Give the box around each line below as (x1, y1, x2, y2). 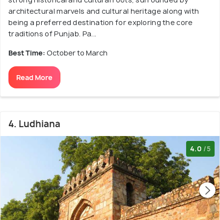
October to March (47, 48, 108, 58)
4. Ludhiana (8, 118, 60, 131)
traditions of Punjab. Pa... (8, 29, 97, 39)
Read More (16, 73, 53, 82)
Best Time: (8, 48, 47, 58)
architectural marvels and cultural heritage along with (8, 6, 199, 16)
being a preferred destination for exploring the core (8, 18, 193, 27)
